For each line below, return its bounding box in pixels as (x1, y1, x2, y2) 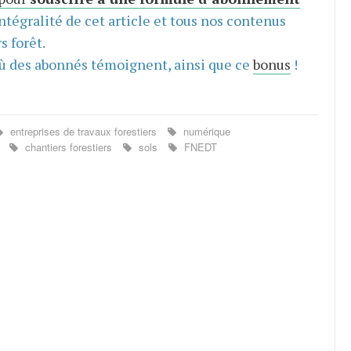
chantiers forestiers (21, 139, 115, 154)
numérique (179, 123, 230, 139)
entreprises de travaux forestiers (6, 123, 160, 139)
